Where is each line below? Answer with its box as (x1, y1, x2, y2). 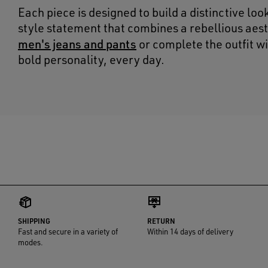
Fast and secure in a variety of (18, 227, 118, 236)
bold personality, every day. (18, 52, 165, 67)
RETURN (147, 217, 176, 226)
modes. (18, 237, 43, 247)
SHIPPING (18, 217, 50, 226)
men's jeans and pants (18, 36, 136, 51)
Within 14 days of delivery (147, 227, 234, 236)
